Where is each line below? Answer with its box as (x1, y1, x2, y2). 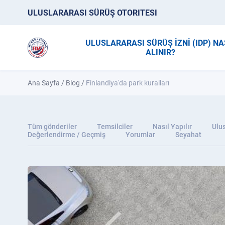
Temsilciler (97, 123, 133, 131)
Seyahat (175, 131, 201, 139)
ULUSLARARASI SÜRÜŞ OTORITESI (28, 8, 157, 18)
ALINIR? (146, 48, 176, 57)
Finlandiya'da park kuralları (86, 79, 169, 87)
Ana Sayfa (28, 79, 60, 87)
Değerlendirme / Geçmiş (28, 131, 105, 139)
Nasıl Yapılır (153, 123, 192, 131)
